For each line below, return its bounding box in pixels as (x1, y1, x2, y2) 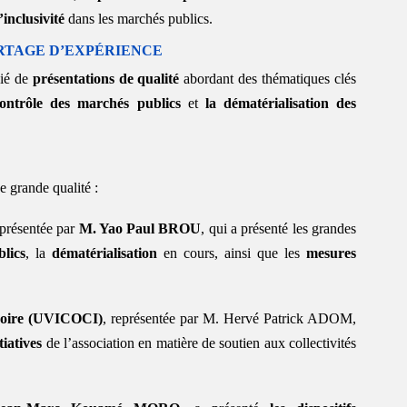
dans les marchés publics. (65, 10, 213, 26)
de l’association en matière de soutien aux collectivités (42, 334, 357, 351)
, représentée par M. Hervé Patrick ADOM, (102, 310, 357, 326)
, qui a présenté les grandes (201, 220, 356, 236)
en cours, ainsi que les (157, 244, 306, 261)
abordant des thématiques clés (179, 70, 357, 86)
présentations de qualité (32, 70, 180, 86)
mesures (306, 244, 356, 261)
